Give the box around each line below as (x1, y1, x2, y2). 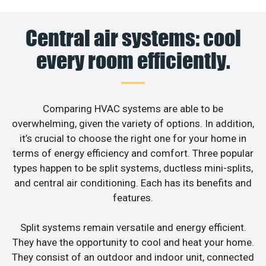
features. (113, 191, 153, 204)
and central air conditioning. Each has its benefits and (14, 176, 252, 189)
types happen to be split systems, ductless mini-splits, (13, 161, 253, 174)
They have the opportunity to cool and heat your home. (12, 236, 254, 249)
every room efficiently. (36, 47, 230, 74)
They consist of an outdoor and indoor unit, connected (12, 251, 254, 264)
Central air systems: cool (25, 24, 241, 51)
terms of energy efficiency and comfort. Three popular (12, 147, 254, 159)
